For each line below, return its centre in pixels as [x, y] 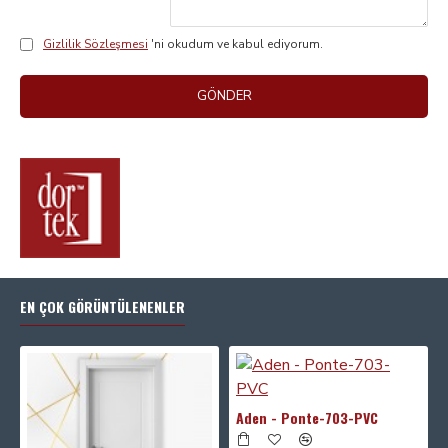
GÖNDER [224, 96]
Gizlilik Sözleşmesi [95, 44]
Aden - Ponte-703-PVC [307, 417]
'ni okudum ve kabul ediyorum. [237, 44]
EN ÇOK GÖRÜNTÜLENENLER [102, 306]
